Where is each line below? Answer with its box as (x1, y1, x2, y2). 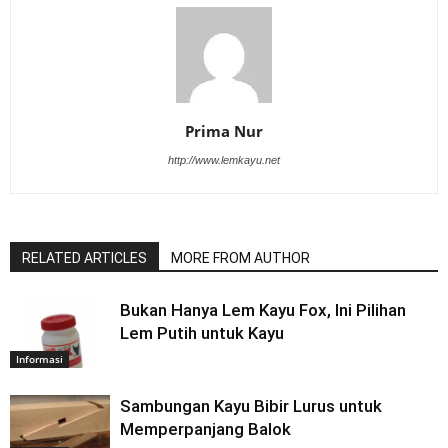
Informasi (16, 351, 63, 366)
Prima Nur (185, 120, 263, 141)
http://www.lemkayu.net (168, 153, 280, 166)
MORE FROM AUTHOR (171, 249, 310, 266)
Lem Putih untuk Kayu (120, 322, 284, 343)
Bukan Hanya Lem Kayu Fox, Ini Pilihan (120, 299, 406, 320)
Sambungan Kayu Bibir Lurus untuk (120, 395, 382, 416)
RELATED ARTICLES (22, 249, 147, 266)
